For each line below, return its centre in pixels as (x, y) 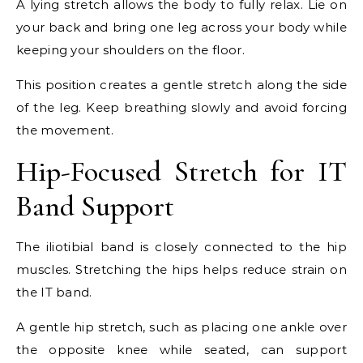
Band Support (95, 207)
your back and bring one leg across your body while (181, 28)
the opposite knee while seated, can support (181, 350)
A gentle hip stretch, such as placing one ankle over (181, 327)
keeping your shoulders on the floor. (130, 50)
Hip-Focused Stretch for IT (181, 172)
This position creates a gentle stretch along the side (181, 85)
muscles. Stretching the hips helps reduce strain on (181, 270)
